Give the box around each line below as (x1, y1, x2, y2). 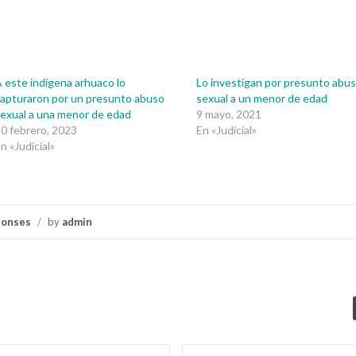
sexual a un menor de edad (196, 91, 328, 105)
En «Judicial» (196, 123, 257, 137)
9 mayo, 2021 (196, 107, 262, 121)
